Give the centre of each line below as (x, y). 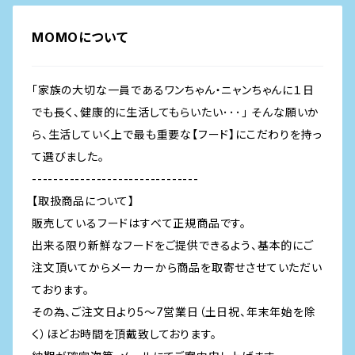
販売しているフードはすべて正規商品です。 (139, 223)
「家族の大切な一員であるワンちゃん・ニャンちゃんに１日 (173, 90)
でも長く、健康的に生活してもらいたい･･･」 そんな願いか (176, 112)
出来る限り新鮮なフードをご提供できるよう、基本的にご (173, 245)
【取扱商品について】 (83, 201)
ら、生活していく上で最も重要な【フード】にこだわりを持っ (177, 134)
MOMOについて (80, 37)
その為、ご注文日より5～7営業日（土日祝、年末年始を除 (174, 312)
